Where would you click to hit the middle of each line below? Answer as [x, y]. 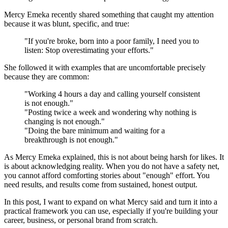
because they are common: [47, 76]
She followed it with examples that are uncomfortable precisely [105, 67]
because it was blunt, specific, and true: [67, 23]
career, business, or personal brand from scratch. [81, 220]
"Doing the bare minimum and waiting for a [95, 130]
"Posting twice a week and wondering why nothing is [110, 112]
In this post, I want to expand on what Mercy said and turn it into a [111, 202]
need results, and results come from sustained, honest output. [101, 184]
